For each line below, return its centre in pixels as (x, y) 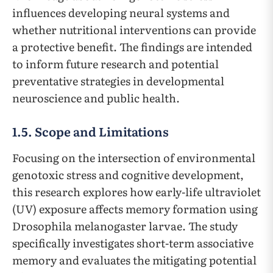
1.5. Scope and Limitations (90, 131)
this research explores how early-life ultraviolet (136, 192)
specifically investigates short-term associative (133, 243)
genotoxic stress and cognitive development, (128, 175)
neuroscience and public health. (96, 98)
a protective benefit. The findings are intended (132, 47)
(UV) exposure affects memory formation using (135, 209)
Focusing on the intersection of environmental (134, 158)
